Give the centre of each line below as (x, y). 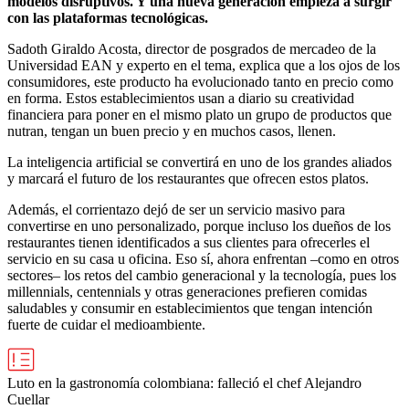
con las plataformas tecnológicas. (108, 17)
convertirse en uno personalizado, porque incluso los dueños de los (199, 225)
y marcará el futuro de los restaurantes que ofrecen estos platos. (188, 178)
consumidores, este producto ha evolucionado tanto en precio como (200, 81)
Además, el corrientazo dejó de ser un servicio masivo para (176, 209)
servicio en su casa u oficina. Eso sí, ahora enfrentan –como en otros (203, 258)
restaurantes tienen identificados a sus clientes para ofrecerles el (189, 242)
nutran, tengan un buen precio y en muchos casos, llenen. (172, 131)
